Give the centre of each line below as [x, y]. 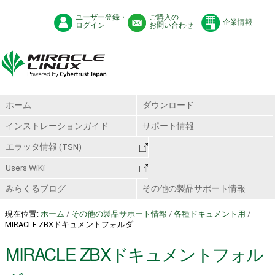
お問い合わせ [171, 25]
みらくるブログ [35, 188]
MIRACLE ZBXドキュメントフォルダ [69, 224]
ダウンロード [168, 105]
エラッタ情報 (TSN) [43, 146]
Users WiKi [25, 167]
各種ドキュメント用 [209, 214]
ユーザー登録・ [101, 17]
